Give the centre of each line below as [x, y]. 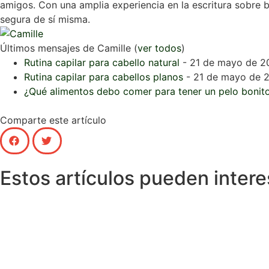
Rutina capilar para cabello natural [102, 62]
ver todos [159, 48]
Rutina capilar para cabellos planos [104, 77]
